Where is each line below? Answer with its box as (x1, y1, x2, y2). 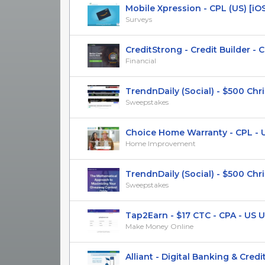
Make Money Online (125, 221, 193, 231)
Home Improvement (125, 138, 196, 148)
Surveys (125, 14, 152, 24)
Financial (125, 56, 156, 65)
